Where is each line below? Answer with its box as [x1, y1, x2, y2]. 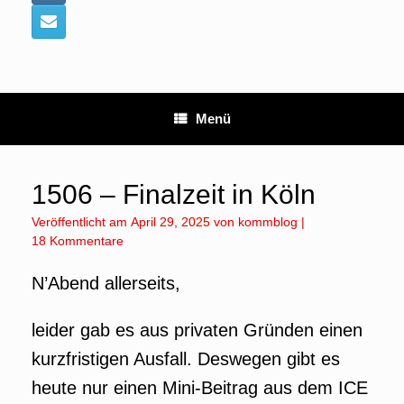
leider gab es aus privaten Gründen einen [32, 320, 363, 340]
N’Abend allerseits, [32, 273, 180, 293]
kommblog [238, 215, 298, 229]
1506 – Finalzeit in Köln [32, 179, 316, 209]
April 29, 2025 [131, 215, 210, 229]
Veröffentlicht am [39, 215, 131, 229]
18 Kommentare [32, 234, 124, 248]
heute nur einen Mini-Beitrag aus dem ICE [32, 378, 368, 398]
